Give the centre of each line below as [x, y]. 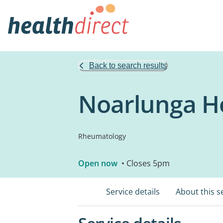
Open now [98, 163]
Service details [133, 192]
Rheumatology [102, 136]
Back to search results [128, 65]
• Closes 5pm [145, 163]
